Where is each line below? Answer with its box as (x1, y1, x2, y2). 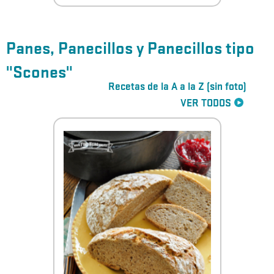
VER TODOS (180, 98, 231, 109)
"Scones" (6, 64, 73, 82)
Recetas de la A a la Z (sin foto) (108, 82, 246, 93)
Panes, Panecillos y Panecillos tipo (6, 40, 254, 58)
